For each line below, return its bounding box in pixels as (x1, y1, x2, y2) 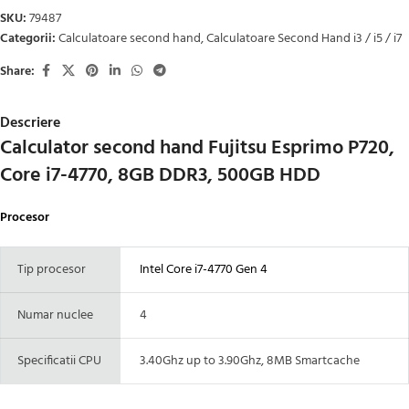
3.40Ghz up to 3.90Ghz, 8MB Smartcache (131, 351, 360, 372)
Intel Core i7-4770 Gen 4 (131, 259, 267, 281)
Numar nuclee (12, 305, 93, 327)
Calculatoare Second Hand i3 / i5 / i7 (206, 28, 402, 50)
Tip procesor (12, 259, 86, 281)
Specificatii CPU (12, 351, 101, 372)
